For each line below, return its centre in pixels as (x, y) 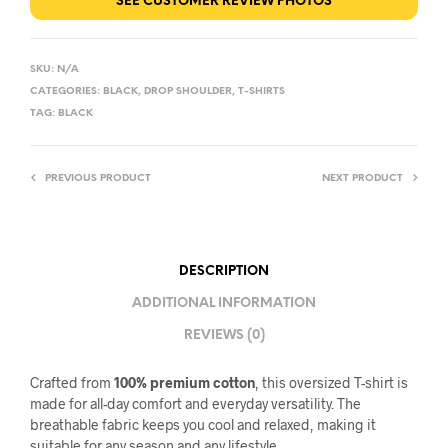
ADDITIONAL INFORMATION (224, 304)
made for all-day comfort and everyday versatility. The (195, 403)
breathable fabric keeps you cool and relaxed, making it (203, 424)
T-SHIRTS (261, 91)
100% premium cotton (184, 382)
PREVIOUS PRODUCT (98, 178)
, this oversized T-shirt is (331, 382)
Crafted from (72, 382)
